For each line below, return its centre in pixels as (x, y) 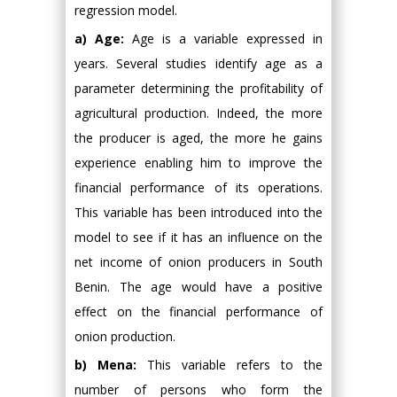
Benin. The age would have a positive (198, 286)
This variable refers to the (230, 364)
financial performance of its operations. (198, 187)
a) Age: (99, 38)
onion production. (125, 336)
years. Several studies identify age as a (198, 63)
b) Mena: (105, 364)
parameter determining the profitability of (198, 88)
